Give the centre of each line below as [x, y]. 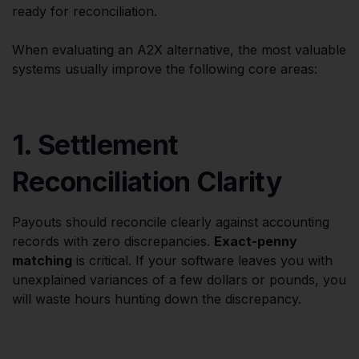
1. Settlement [95, 144]
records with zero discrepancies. [113, 241]
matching [42, 260]
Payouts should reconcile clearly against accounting [171, 222]
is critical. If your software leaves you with [202, 260]
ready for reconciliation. [85, 11]
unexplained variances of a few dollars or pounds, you [179, 279]
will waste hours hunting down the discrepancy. [157, 298]
